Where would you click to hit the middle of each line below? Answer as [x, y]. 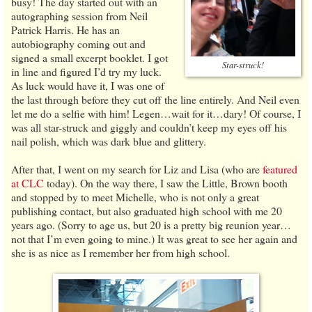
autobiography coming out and [78, 43]
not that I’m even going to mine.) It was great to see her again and [154, 238]
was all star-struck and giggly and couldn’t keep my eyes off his [149, 127]
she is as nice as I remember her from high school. [120, 252]
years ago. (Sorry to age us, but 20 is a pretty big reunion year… [151, 224]
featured [280, 169]
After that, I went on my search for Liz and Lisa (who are [137, 169]
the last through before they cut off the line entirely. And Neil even [155, 99]
